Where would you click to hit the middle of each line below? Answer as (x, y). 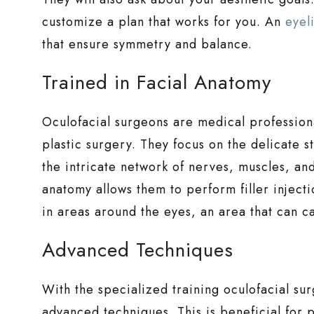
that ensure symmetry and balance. (148, 45)
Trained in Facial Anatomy (157, 83)
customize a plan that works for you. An (164, 22)
